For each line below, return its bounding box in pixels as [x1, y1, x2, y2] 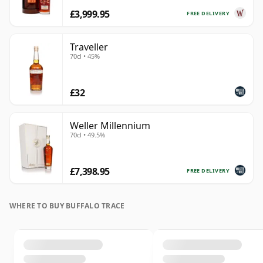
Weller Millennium [70, 119, 150, 133]
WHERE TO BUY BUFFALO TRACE [9, 201, 125, 211]
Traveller [70, 41, 108, 54]
